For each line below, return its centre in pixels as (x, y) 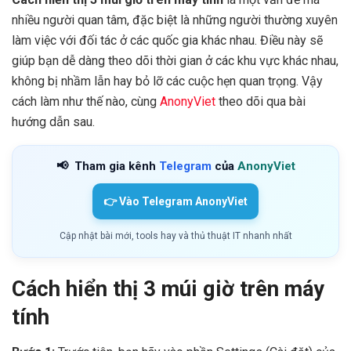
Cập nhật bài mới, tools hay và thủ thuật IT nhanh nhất (175, 235)
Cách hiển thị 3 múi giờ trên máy (168, 289)
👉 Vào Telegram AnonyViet (175, 201)
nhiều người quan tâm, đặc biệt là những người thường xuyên (175, 20)
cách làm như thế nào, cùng (84, 101)
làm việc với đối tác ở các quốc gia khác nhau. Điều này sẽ (167, 40)
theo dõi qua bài (261, 101)
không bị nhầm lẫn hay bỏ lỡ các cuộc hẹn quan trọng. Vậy (167, 81)
